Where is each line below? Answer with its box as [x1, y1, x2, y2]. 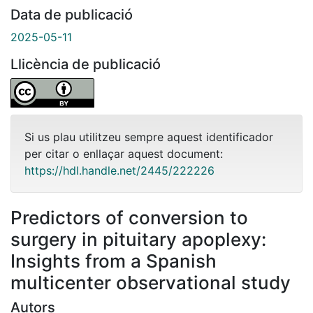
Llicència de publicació [10, 55, 161, 73]
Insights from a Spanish [10, 249, 217, 272]
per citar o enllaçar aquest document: [24, 146, 223, 161]
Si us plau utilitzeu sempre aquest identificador [24, 129, 273, 144]
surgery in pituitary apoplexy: [10, 228, 266, 250]
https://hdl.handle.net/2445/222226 [24, 163, 214, 177]
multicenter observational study [10, 271, 291, 293]
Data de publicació [10, 6, 133, 23]
